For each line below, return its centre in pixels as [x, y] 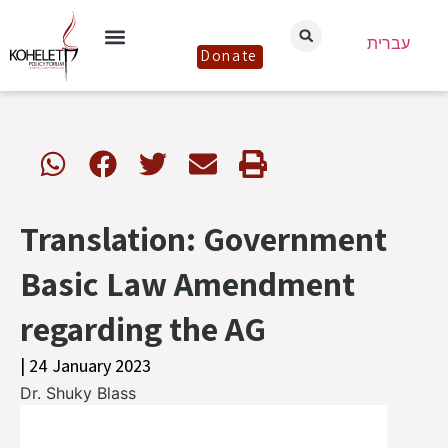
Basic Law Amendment [187, 283]
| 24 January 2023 [85, 365]
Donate [229, 55]
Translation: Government [203, 238]
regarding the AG [143, 328]
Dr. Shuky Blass [78, 393]
